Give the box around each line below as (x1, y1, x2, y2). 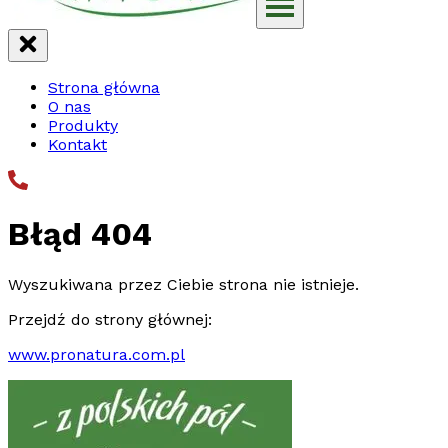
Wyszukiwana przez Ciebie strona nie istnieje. (8, 274, 359, 294)
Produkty (48, 116, 118, 135)
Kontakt (48, 135, 107, 154)
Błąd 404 (8, 215, 152, 254)
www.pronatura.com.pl (8, 344, 185, 364)
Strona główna (48, 78, 160, 97)
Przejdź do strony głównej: (8, 309, 212, 329)
